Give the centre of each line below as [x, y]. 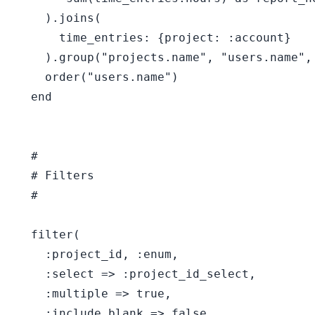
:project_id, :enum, [98, 254]
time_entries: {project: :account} [154, 38]
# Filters [56, 175]
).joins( [59, 18]
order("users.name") [98, 77]
